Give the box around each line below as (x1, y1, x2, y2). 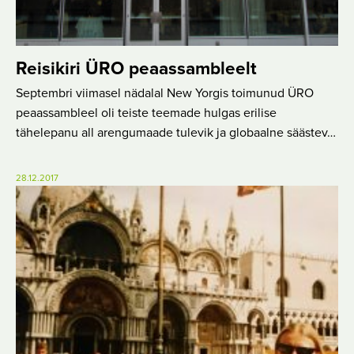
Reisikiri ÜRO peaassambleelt (16, 60, 257, 79)
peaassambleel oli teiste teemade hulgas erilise (16, 106, 277, 119)
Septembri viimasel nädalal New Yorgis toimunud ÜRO (16, 86, 314, 100)
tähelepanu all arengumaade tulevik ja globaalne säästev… (16, 126, 336, 139)
